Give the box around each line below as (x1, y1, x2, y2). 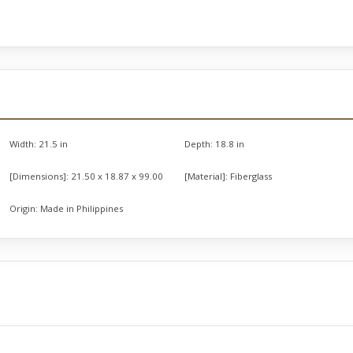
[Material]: (184, 170, 228, 182)
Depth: (184, 138, 213, 150)
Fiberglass (230, 170, 272, 182)
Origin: (9, 203, 38, 214)
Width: (9, 138, 36, 150)
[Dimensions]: (9, 170, 69, 182)
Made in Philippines (40, 203, 123, 214)
